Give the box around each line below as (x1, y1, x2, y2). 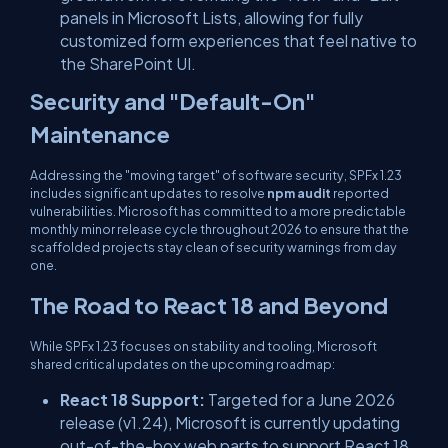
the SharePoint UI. (60, 54, 196, 73)
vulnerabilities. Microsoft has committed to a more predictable (30, 203, 406, 219)
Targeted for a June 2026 (205, 390, 395, 409)
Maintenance (30, 120, 170, 148)
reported (331, 185, 389, 201)
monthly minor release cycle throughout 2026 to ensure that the (30, 221, 409, 237)
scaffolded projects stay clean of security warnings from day (30, 239, 397, 255)
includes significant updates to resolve (30, 185, 267, 201)
